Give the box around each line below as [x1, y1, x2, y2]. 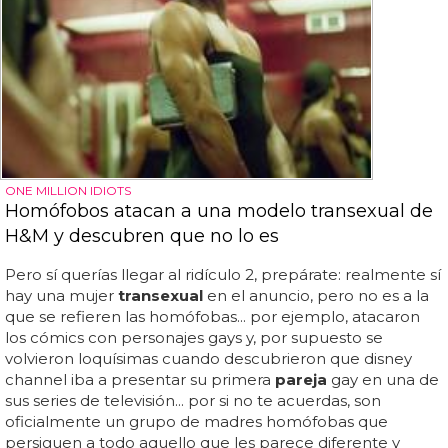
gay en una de [327, 369, 439, 389]
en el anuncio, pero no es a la [203, 285, 429, 305]
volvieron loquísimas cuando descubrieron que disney [5, 348, 412, 368]
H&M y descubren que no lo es [5, 224, 279, 247]
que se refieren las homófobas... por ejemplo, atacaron [5, 306, 420, 326]
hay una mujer [5, 285, 118, 305]
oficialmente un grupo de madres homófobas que [5, 411, 388, 431]
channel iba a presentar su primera [5, 369, 275, 389]
